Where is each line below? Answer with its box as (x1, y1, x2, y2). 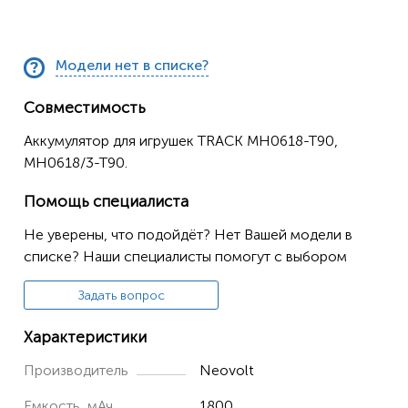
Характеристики (24, 328, 147, 346)
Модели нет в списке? (56, 56, 209, 74)
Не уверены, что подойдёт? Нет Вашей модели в (24, 226, 352, 243)
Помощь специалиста (24, 192, 189, 210)
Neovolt (199, 362, 255, 379)
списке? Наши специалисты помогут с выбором (24, 248, 347, 265)
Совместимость (24, 98, 146, 117)
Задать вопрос (77, 288, 165, 303)
